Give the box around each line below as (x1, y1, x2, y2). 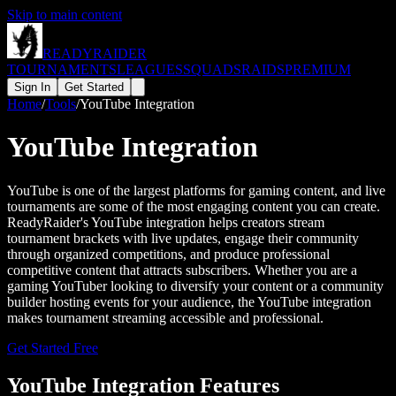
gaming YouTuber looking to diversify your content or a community (7, 278, 384, 293)
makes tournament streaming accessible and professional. (7, 309, 324, 325)
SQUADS (183, 62, 241, 77)
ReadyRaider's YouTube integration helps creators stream (7, 214, 324, 230)
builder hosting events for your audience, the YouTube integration (7, 293, 371, 309)
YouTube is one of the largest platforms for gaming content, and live (7, 182, 385, 198)
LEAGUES (117, 62, 183, 77)
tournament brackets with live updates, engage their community (7, 230, 359, 246)
